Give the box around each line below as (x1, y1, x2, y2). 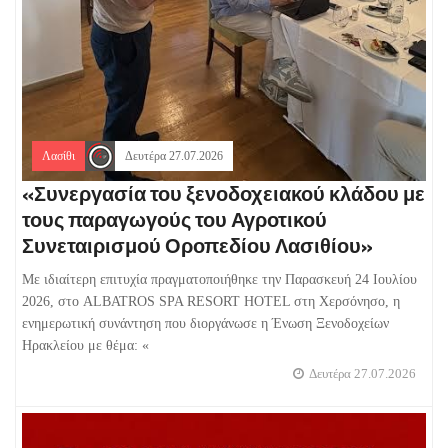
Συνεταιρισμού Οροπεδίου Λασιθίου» (22, 229, 373, 261)
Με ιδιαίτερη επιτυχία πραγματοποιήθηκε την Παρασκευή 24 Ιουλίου (22, 271, 417, 287)
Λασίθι (42, 148, 75, 163)
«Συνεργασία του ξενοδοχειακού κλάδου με (22, 177, 425, 209)
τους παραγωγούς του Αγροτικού (22, 203, 327, 235)
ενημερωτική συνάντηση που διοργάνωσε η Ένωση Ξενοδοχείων (22, 315, 389, 331)
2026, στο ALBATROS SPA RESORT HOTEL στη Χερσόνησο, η (22, 293, 400, 309)
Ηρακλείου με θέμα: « (22, 337, 149, 353)
